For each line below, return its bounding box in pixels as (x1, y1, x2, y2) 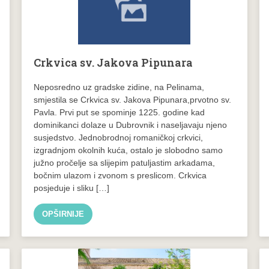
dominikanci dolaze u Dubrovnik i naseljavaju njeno (33, 119, 227, 130)
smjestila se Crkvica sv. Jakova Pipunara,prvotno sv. (33, 94, 231, 104)
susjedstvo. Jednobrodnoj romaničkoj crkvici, (33, 132, 203, 142)
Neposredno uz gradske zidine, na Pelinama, (33, 82, 204, 92)
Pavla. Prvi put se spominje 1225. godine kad (33, 107, 205, 117)
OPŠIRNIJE (41, 209, 84, 219)
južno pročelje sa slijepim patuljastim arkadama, (33, 157, 215, 168)
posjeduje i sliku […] (33, 183, 109, 193)
